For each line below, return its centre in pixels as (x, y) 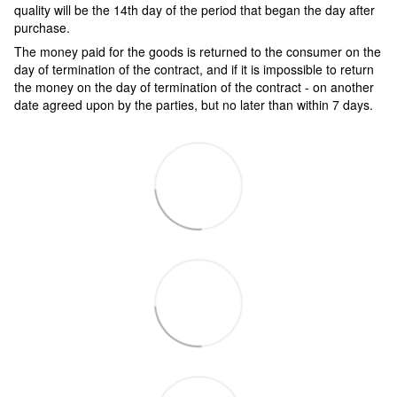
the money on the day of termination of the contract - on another (194, 86)
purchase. (42, 27)
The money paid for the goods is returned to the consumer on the (198, 51)
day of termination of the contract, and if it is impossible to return (194, 69)
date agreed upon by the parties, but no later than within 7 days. (194, 104)
